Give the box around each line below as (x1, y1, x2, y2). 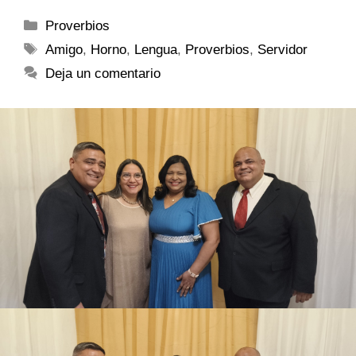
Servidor (257, 41, 308, 57)
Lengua (134, 41, 178, 57)
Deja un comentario (45, 65, 161, 81)
